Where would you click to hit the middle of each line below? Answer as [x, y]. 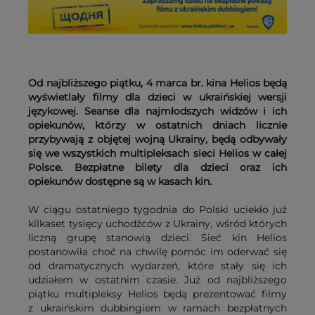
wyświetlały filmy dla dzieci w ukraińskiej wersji [157, 97]
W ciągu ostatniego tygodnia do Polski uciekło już [157, 209]
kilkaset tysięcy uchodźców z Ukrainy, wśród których [157, 223]
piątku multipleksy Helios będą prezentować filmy [157, 294]
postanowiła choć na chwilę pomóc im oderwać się [157, 251]
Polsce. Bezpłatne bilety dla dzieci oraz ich [157, 167]
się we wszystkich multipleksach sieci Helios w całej [157, 153]
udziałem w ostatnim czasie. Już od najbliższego [157, 279]
